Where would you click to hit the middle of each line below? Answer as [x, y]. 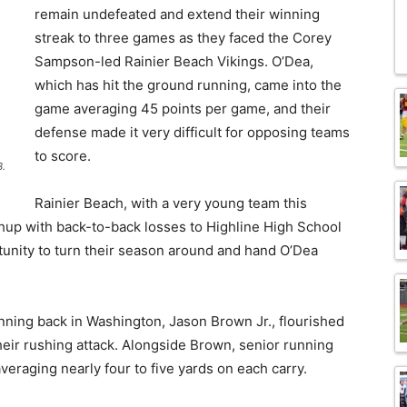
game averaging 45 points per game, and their [183, 109]
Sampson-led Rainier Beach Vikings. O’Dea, [174, 62]
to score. [63, 156]
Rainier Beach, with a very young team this [171, 203]
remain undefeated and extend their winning [177, 15]
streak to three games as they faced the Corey [183, 38]
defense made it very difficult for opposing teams [192, 133]
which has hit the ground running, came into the [188, 85]
